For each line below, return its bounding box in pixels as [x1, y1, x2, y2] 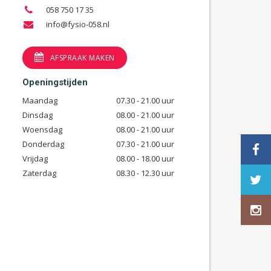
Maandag [22, 95, 57, 106]
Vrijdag [22, 153, 48, 164]
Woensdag [22, 124, 62, 135]
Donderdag [22, 139, 64, 149]
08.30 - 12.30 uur [116, 168, 175, 178]
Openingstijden [22, 77, 88, 88]
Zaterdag [22, 168, 56, 178]
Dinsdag [22, 109, 53, 120]
